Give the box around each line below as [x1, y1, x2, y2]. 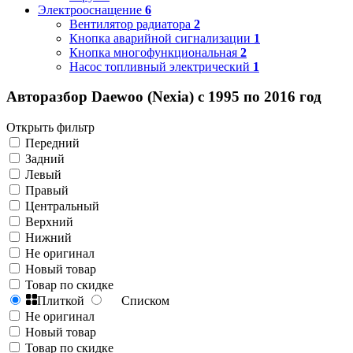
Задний [25, 152, 65, 166]
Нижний [25, 231, 72, 245]
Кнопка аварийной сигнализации [69, 31, 251, 45]
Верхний [25, 215, 73, 229]
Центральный [25, 199, 99, 214]
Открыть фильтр [6, 121, 95, 135]
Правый [25, 184, 69, 198]
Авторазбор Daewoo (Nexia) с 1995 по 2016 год [6, 88, 321, 106]
